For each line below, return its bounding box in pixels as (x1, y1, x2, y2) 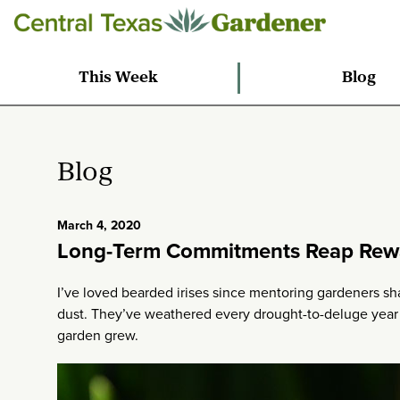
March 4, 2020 (57, 216, 141, 235)
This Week (79, 69, 159, 87)
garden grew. (57, 324, 138, 346)
